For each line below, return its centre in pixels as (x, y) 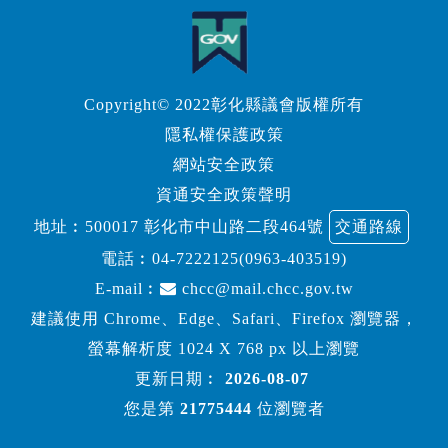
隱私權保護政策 (224, 134)
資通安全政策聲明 (224, 194)
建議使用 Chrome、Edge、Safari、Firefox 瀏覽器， (224, 318)
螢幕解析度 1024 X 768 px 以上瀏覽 (224, 348)
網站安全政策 (224, 164)
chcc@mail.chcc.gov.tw (265, 288)
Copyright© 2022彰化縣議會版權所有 (224, 104)
